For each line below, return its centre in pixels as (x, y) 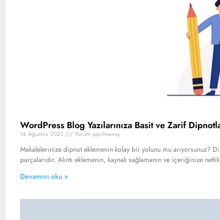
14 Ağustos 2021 (42, 134)
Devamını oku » (44, 176)
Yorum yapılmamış (96, 134)
